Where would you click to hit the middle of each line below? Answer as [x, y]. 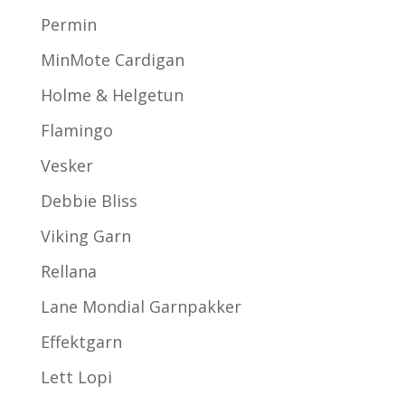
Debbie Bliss [89, 200]
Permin [68, 24]
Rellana [68, 271]
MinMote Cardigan [112, 59]
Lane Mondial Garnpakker [141, 306]
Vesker [66, 165]
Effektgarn [81, 341]
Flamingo [76, 130]
